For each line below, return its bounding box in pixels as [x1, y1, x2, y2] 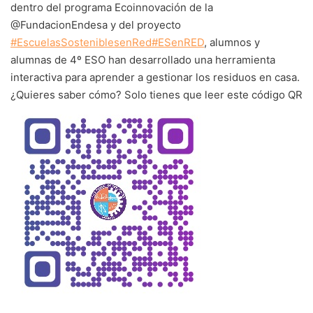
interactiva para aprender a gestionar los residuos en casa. [10, 70, 300, 84]
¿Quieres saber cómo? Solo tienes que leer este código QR [10, 87, 303, 101]
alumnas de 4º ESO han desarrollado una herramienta [10, 52, 275, 66]
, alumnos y [204, 35, 260, 49]
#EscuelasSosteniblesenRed [10, 35, 152, 49]
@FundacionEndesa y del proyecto [10, 17, 181, 31]
